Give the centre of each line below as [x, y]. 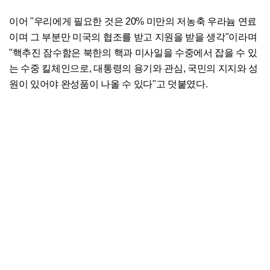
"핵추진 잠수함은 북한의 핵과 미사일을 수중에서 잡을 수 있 [133, 53]
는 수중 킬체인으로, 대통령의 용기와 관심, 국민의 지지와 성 [134, 69]
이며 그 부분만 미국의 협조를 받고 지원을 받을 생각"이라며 [133, 37]
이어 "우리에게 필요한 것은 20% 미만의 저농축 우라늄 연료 [133, 22]
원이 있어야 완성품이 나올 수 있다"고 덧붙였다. [110, 84]
